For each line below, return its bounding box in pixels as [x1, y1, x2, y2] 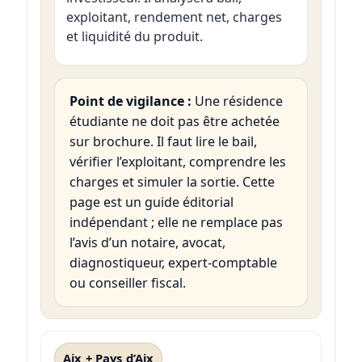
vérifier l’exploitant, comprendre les [69, 152, 286, 170]
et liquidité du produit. [65, 27, 203, 45]
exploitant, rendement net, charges [65, 7, 282, 26]
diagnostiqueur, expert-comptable [69, 253, 277, 271]
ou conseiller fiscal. [69, 273, 186, 292]
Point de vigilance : [69, 91, 192, 110]
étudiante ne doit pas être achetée [69, 112, 280, 130]
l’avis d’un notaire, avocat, [69, 233, 225, 251]
